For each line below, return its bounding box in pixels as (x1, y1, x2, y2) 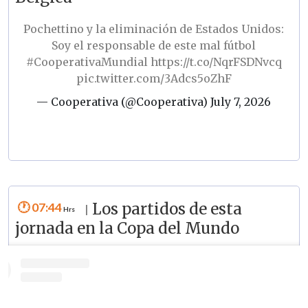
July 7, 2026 (210, 94, 272, 109)
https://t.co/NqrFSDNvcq (150, 54, 282, 69)
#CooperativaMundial (25, 54, 148, 69)
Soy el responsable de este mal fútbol (52, 38, 256, 52)
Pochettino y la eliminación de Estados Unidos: (23, 21, 285, 36)
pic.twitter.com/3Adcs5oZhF (76, 71, 232, 85)
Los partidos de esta (91, 199, 242, 219)
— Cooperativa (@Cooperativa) (36, 94, 211, 109)
